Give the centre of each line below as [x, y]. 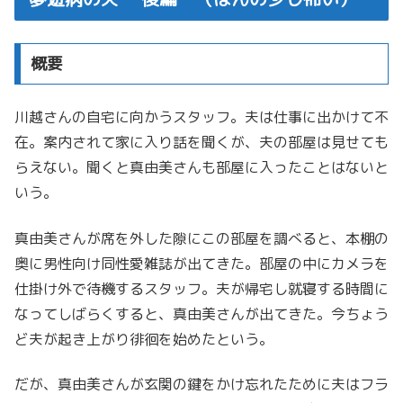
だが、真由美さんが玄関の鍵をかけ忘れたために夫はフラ [201, 384]
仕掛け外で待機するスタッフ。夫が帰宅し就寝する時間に [201, 288]
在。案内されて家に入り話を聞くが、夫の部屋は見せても [201, 143]
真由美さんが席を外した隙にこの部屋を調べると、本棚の [201, 238]
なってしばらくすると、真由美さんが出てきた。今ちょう [201, 313]
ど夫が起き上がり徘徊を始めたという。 [144, 339]
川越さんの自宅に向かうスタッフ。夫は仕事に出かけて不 [201, 117]
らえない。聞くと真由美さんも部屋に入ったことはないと [201, 168]
